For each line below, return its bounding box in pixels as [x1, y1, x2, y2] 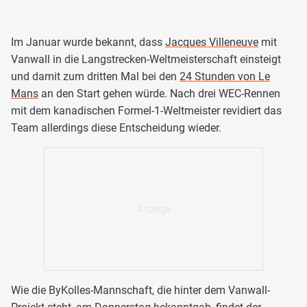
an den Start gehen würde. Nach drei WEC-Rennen [38, 86, 280, 100]
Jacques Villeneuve [165, 35, 258, 49]
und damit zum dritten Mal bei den [11, 69, 180, 83]
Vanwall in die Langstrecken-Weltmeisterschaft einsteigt [11, 52, 281, 66]
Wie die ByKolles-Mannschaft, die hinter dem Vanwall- [11, 283, 270, 297]
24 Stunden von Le [180, 69, 270, 83]
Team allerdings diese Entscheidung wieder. [11, 121, 221, 134]
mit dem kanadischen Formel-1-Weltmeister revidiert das [11, 103, 282, 117]
